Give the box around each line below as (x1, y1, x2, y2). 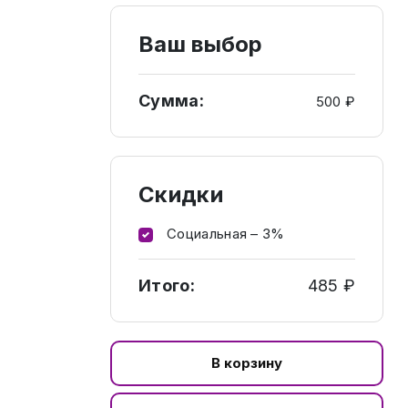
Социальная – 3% (162, 225, 285, 242)
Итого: (138, 275, 195, 295)
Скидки (138, 181, 223, 208)
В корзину (211, 353, 282, 372)
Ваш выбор (138, 31, 263, 57)
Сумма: (138, 91, 204, 110)
